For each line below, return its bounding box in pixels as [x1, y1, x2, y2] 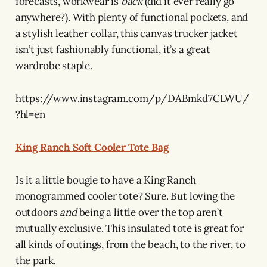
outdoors [15, 205, 60, 219]
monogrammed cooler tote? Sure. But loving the [15, 189, 235, 203]
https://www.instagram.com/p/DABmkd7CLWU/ [15, 91, 249, 105]
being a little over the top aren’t [76, 205, 223, 219]
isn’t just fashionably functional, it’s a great [15, 42, 210, 56]
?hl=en [15, 107, 45, 121]
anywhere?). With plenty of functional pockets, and [15, 10, 249, 24]
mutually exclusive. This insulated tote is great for [15, 221, 244, 235]
